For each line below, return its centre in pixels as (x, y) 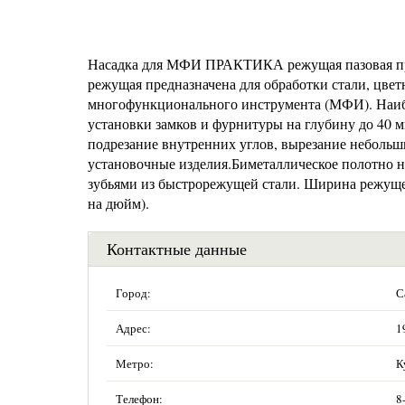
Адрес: (133, 328)
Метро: (135, 363)
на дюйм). (118, 203)
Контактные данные (177, 249)
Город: (133, 293)
